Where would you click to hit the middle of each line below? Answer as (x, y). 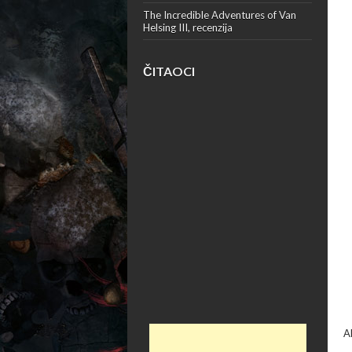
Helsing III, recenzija (188, 27)
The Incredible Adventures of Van (220, 15)
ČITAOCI (169, 71)
